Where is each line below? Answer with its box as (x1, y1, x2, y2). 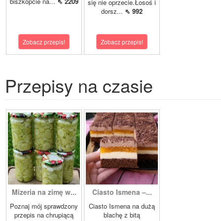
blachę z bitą (104, 210, 140, 220)
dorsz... (101, 6, 125, 16)
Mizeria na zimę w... (11, 186, 76, 197)
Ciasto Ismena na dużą (89, 201, 155, 211)
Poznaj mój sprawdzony (10, 201, 78, 211)
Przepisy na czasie (5, 72, 153, 98)
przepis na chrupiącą (14, 210, 74, 220)
